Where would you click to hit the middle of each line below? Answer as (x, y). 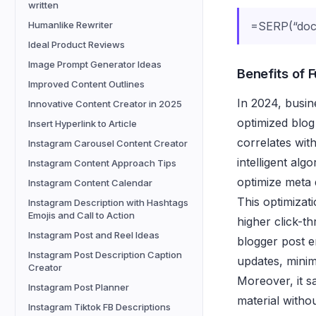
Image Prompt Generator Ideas (95, 64)
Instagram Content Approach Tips (102, 163)
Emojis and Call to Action (81, 215)
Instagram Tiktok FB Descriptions (99, 307)
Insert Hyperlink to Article (83, 123)
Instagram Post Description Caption (105, 255)
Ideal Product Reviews (77, 44)
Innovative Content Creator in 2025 (105, 104)
